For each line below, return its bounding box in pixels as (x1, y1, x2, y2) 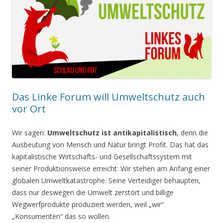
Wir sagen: (12, 128, 47, 138)
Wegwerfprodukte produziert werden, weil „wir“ (12, 200, 164, 210)
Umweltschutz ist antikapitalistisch (47, 128, 177, 138)
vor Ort (12, 102, 46, 116)
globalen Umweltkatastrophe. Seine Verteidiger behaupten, (12, 176, 201, 186)
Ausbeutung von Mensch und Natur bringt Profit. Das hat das (12, 140, 209, 150)
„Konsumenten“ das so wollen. (12, 212, 111, 222)
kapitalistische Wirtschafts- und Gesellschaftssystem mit (12, 152, 192, 162)
